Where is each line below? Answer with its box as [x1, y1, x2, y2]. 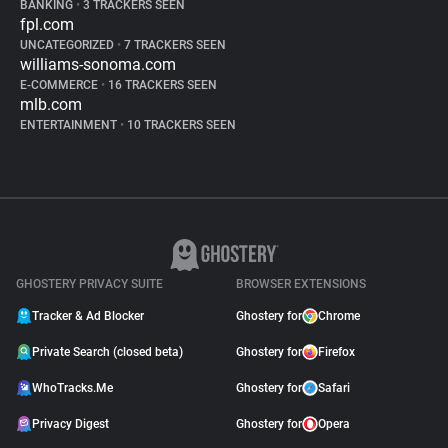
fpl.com [20, 15, 74, 34]
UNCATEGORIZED [20, 38, 117, 52]
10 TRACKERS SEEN [124, 118, 236, 132]
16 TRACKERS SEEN [105, 78, 217, 92]
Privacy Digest [32, 417, 109, 431]
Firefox [318, 345, 355, 359]
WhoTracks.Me [32, 381, 113, 395]
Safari [318, 381, 350, 395]
